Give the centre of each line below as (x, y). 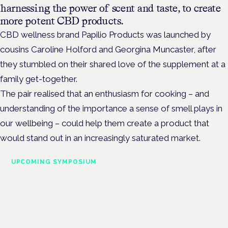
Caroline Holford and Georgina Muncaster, (114, 49)
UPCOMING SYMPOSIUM (54, 162)
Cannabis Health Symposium (99, 176)
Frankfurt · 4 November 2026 (73, 194)
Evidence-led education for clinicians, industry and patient (106, 212)
